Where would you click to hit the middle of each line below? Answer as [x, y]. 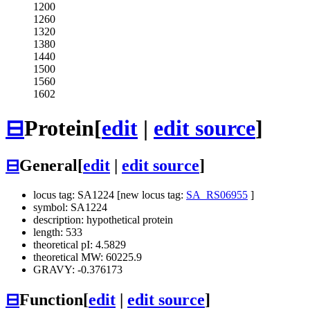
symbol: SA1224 [70, 208]
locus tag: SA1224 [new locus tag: [110, 195]
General [48, 166]
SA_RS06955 [217, 195]
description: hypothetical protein [103, 220]
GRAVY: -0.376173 [78, 270]
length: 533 [58, 232]
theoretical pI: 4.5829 [80, 245]
